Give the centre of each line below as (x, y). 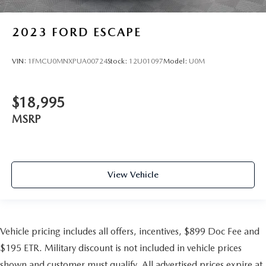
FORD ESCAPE (96, 32)
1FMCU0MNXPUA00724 (68, 61)
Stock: (118, 61)
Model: (176, 61)
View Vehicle (133, 175)
